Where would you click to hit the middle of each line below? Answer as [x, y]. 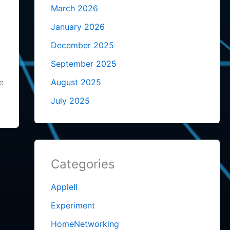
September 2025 [83, 64]
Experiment [73, 206]
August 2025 [76, 82]
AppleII [64, 187]
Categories [83, 164]
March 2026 [74, 8]
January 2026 [78, 27]
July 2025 [70, 101]
